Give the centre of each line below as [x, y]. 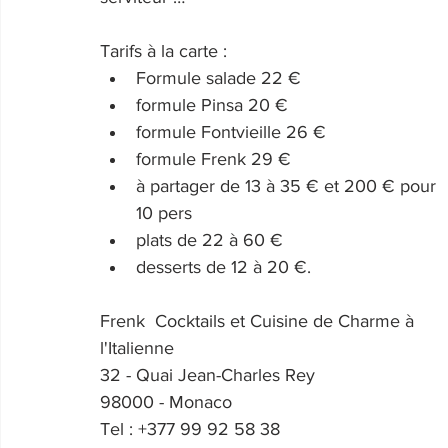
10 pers [164, 213]
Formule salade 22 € [218, 78]
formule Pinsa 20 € [212, 105]
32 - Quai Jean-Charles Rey [207, 375]
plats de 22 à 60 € [209, 240]
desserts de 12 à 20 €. [223, 267]
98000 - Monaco [166, 402]
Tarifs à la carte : [166, 51]
